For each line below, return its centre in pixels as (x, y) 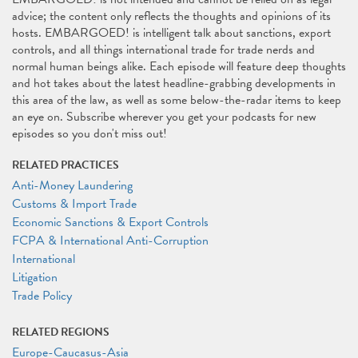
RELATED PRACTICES (66, 165)
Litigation (35, 277)
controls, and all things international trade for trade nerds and (163, 50)
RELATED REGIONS (61, 332)
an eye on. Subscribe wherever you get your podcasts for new (164, 117)
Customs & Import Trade (74, 204)
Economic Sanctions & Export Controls (110, 222)
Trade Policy (42, 296)
